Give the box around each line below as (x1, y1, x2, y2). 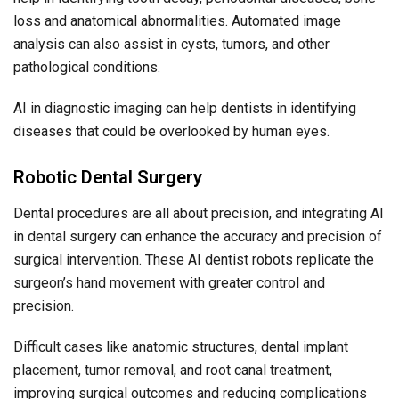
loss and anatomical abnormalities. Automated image (13, 12, 341, 30)
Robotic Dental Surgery (13, 167, 202, 189)
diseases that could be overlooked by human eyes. (13, 123, 330, 141)
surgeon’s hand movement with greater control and (13, 274, 325, 292)
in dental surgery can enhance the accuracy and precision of (13, 228, 382, 246)
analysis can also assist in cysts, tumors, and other (13, 36, 330, 53)
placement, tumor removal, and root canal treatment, (13, 362, 332, 379)
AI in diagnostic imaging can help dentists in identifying (13, 100, 356, 118)
